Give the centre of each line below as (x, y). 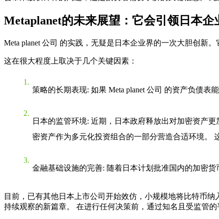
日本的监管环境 (60, 121)
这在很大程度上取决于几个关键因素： (70, 61)
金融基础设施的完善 (67, 168)
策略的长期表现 (60, 89)
